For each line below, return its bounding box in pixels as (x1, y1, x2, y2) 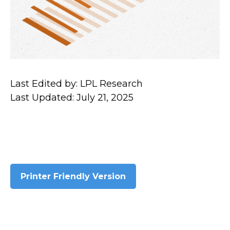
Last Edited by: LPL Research (10, 78, 143, 89)
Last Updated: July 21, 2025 (10, 92, 133, 103)
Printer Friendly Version (21, 171, 126, 181)
